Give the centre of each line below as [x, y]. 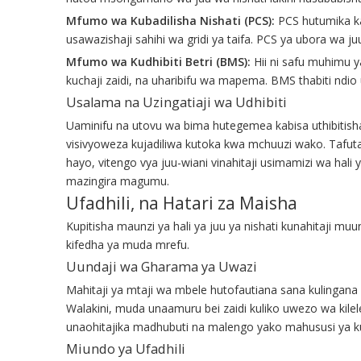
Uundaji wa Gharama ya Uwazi [162, 266]
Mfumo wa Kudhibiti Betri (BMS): [160, 61]
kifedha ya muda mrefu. [128, 244]
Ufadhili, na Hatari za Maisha [182, 203]
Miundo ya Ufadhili [126, 349]
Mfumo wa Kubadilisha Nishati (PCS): [172, 20]
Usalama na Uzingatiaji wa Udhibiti [176, 102]
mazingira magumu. [118, 180]
